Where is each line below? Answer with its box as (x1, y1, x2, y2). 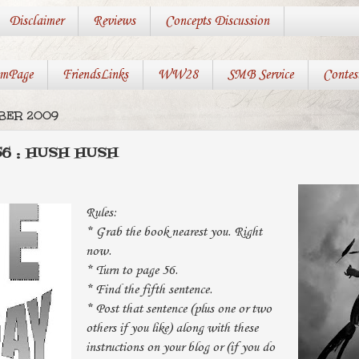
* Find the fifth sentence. (85, 281, 212, 297)
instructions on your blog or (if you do (85, 339, 275, 355)
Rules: (85, 204, 117, 220)
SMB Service (227, 67, 293, 83)
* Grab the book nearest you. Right (85, 224, 262, 240)
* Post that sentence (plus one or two (85, 301, 272, 317)
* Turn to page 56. (85, 262, 178, 278)
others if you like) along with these (85, 320, 258, 336)
